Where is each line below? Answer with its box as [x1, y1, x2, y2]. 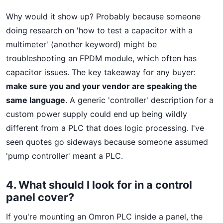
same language [6, 95, 65, 105]
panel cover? [6, 191, 74, 204]
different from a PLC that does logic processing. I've [6, 123, 204, 133]
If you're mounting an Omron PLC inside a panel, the [6, 212, 203, 222]
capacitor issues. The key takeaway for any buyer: [6, 67, 196, 77]
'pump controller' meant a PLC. [6, 151, 123, 161]
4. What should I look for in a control [6, 178, 192, 191]
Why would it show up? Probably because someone [6, 11, 201, 21]
